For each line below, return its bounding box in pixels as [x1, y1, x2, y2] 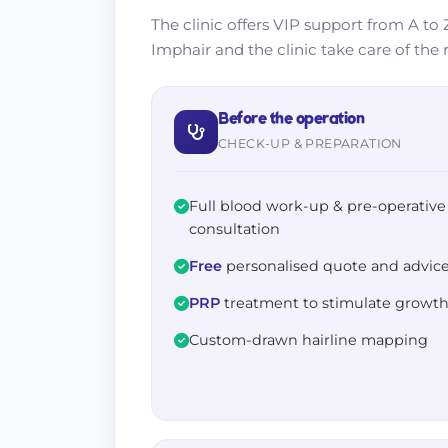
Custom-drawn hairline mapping [189, 331, 428, 349]
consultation [189, 220, 280, 238]
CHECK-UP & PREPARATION [218, 136, 402, 151]
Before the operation [218, 110, 364, 129]
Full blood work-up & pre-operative [189, 197, 446, 215]
